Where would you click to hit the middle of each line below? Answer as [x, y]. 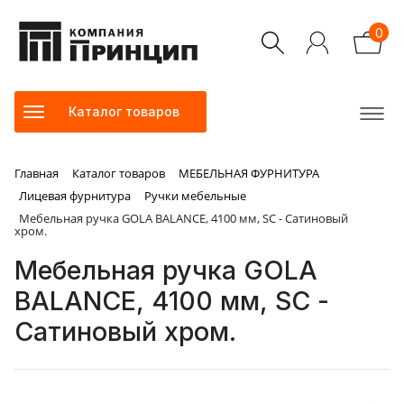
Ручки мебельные [195, 196]
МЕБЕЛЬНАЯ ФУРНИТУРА [249, 174]
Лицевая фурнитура [75, 196]
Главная [37, 174]
